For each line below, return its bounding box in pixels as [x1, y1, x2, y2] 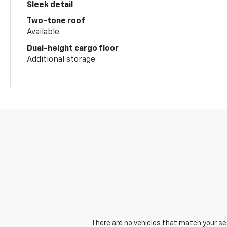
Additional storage [27, 55, 96, 64]
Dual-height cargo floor [27, 44, 119, 53]
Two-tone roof [27, 17, 86, 25]
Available [27, 28, 60, 36]
